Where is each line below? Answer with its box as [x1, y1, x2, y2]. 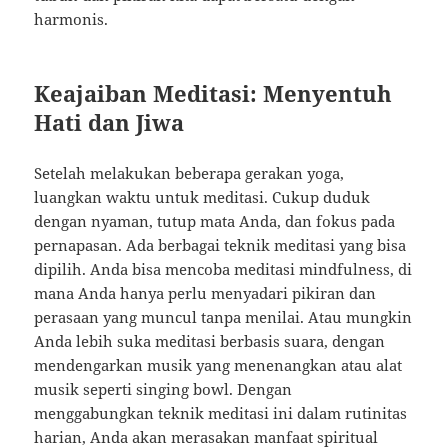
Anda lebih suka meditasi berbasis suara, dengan [34, 331, 386, 352]
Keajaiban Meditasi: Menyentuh [34, 78, 393, 109]
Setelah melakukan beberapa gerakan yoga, [34, 163, 345, 184]
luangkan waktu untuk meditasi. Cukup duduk [34, 187, 371, 208]
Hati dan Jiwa [34, 107, 185, 138]
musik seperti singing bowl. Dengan [34, 379, 293, 400]
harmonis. [34, 9, 109, 30]
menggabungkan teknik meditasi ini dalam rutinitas [34, 403, 408, 424]
